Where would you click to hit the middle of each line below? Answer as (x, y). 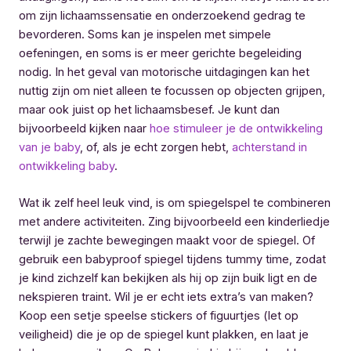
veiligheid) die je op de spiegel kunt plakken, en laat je (164, 335)
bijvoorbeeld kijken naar (84, 128)
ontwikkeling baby (67, 166)
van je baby (49, 147)
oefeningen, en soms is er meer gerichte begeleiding (160, 53)
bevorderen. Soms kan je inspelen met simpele (145, 34)
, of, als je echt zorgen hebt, (156, 147)
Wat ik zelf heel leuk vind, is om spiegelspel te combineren (175, 203)
